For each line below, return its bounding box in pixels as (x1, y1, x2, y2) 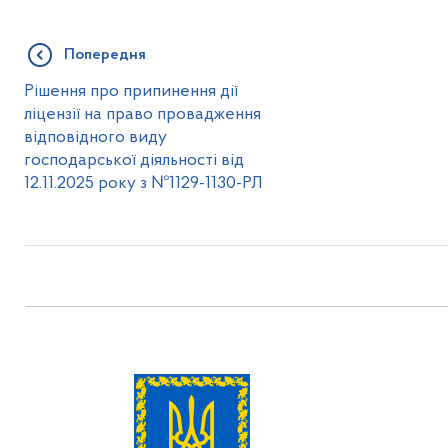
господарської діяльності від (24, 152, 245, 169)
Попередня (64, 47, 147, 63)
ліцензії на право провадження (24, 106, 262, 123)
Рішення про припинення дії (24, 83, 239, 100)
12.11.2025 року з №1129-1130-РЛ (24, 175, 264, 192)
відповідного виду (24, 129, 168, 146)
